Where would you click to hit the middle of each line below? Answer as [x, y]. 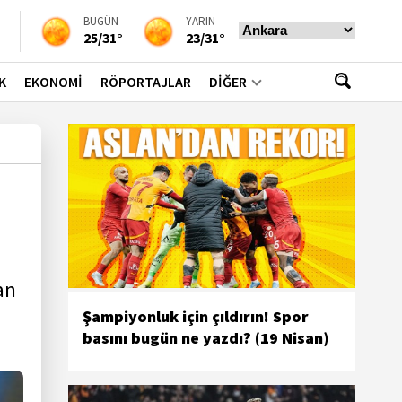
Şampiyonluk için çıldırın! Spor [196, 316]
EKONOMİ [53, 82]
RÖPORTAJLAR [146, 82]
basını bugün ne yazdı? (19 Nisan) [205, 337]
